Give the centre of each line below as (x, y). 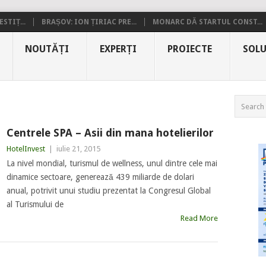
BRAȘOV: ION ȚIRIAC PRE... (89, 22)
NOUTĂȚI (47, 49)
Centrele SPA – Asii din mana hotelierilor (110, 133)
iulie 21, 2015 (78, 149)
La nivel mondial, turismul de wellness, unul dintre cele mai (112, 163)
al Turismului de (35, 204)
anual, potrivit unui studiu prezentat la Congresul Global (108, 191)
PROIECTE (190, 49)
